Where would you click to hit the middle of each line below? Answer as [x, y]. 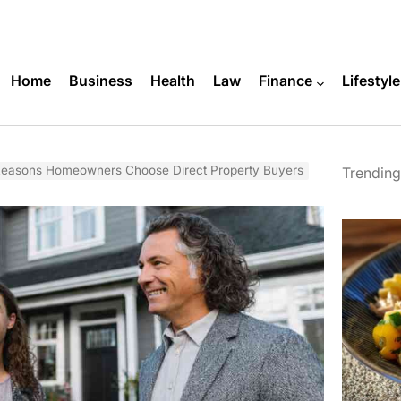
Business [100, 81]
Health [172, 81]
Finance [285, 81]
